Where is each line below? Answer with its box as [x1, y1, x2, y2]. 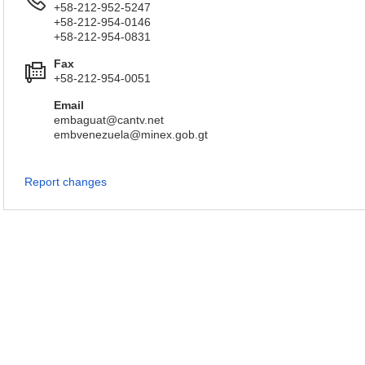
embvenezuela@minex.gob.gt [54, 128, 208, 141]
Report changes [24, 175, 107, 188]
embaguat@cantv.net [54, 113, 164, 126]
